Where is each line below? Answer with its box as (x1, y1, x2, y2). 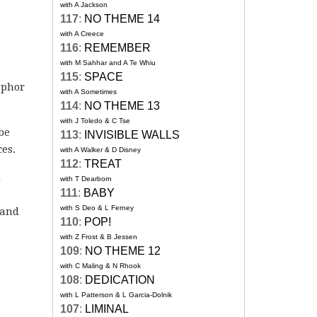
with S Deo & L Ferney (60, 204, 134, 212)
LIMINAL (85, 303, 129, 316)
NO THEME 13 (84, 100, 160, 113)
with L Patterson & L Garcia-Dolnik (60, 291, 172, 299)
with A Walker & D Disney (60, 146, 141, 154)
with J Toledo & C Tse (60, 117, 130, 125)
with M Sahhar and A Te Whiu (60, 59, 156, 67)
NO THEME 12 (85, 245, 161, 258)
